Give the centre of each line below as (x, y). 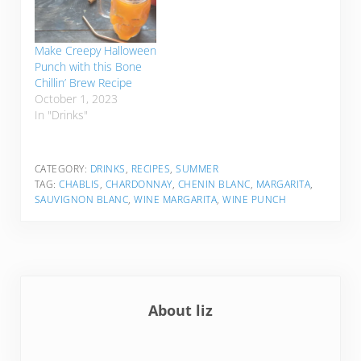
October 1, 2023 (76, 98)
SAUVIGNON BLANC (81, 200)
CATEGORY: (62, 169)
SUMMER (197, 169)
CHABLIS (79, 185)
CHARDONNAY (139, 185)
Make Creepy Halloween (95, 50)
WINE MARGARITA (176, 200)
